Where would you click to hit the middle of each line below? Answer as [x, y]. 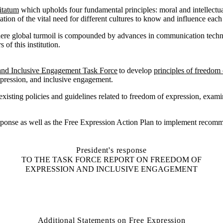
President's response [111, 150]
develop [139, 70]
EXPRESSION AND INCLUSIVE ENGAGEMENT [111, 169]
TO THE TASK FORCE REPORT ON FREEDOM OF [111, 159]
